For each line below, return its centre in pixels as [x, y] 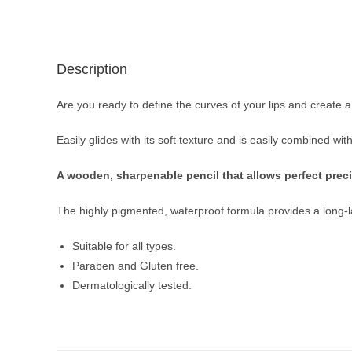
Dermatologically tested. [132, 285]
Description [92, 69]
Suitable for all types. [124, 246]
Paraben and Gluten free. [136, 266]
